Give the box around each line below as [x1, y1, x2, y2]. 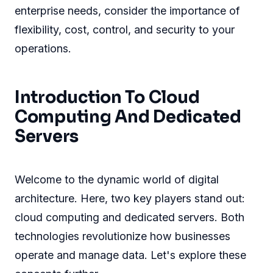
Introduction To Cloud [15, 87, 200, 108]
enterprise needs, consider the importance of [15, 4, 240, 18]
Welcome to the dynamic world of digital [15, 172, 219, 186]
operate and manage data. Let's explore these [15, 248, 246, 261]
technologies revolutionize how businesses [15, 229, 230, 243]
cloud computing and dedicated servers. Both [15, 210, 244, 224]
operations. [15, 42, 71, 55]
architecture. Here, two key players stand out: [15, 191, 245, 205]
